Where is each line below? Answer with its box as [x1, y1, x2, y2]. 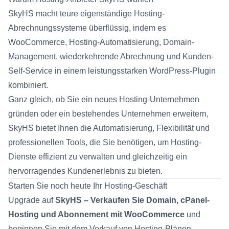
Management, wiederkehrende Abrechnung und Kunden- [8, 52, 214, 61]
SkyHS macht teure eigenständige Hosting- [8, 9, 165, 18]
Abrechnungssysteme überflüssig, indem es [8, 24, 166, 32]
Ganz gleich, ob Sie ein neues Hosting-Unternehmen [8, 95, 199, 104]
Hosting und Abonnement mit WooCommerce [8, 210, 185, 219]
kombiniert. [8, 81, 48, 89]
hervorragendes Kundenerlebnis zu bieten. [8, 167, 163, 175]
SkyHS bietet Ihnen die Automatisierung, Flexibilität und [8, 124, 210, 132]
